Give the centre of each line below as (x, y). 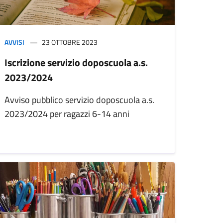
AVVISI (14, 42)
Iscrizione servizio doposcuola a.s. (76, 63)
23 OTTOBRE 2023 (70, 42)
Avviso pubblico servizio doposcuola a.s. (79, 100)
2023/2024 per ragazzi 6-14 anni (67, 114)
